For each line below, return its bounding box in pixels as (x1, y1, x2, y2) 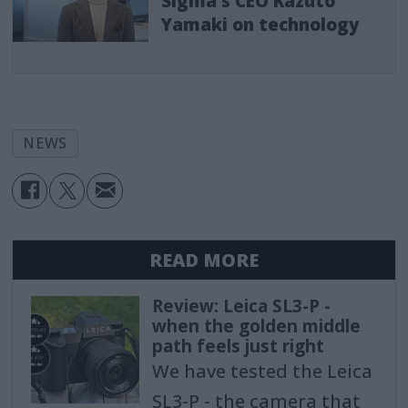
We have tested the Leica (151, 358, 372, 383)
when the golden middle (151, 313, 361, 338)
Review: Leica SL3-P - (151, 293, 331, 318)
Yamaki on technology (161, 13, 360, 37)
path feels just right (151, 333, 324, 358)
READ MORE (149, 247, 259, 272)
